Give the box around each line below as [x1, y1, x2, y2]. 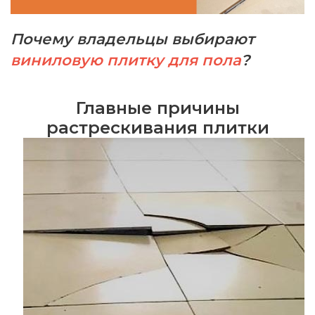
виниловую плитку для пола [11, 50, 241, 69]
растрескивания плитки [46, 117, 269, 138]
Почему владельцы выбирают [11, 29, 255, 48]
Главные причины [75, 97, 240, 118]
